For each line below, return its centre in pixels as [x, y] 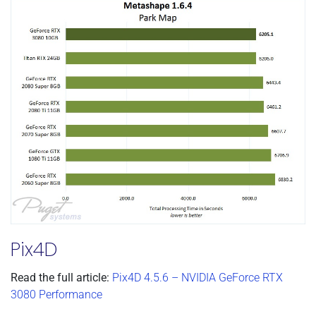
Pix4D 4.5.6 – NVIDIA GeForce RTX [197, 277]
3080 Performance [56, 294]
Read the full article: [60, 277]
